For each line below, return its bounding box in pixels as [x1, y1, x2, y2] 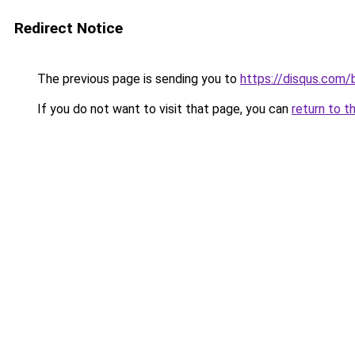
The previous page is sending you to [34, 71, 240, 86]
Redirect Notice [14, 19, 123, 37]
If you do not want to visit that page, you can [34, 101, 292, 116]
